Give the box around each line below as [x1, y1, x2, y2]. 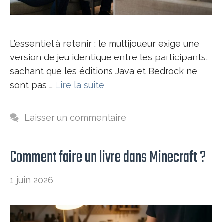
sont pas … [10, 80, 55, 91]
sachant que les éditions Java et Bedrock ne [10, 66, 197, 77]
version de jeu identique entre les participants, [10, 52, 208, 63]
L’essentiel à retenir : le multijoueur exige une [10, 38, 199, 49]
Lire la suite [55, 80, 104, 91]
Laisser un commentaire [24, 112, 126, 123]
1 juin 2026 [10, 175, 53, 186]
